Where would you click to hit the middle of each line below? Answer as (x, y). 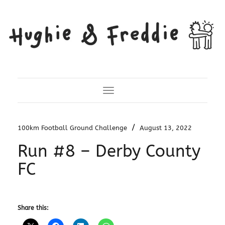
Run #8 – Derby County (109, 151)
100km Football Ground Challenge (72, 128)
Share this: (33, 208)
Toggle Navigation (139, 92)
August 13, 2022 (165, 128)
